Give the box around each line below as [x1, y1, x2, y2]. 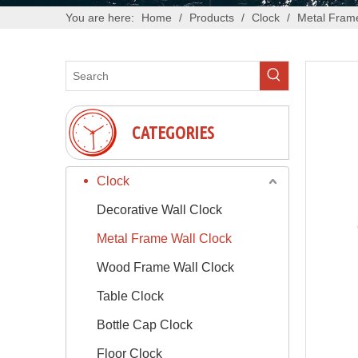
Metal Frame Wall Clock [97, 231, 232, 245]
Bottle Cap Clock [97, 317, 193, 332]
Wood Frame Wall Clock [97, 260, 234, 274]
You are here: [66, 10, 134, 24]
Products [189, 10, 234, 24]
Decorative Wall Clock [97, 202, 222, 217]
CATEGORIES [132, 121, 214, 142]
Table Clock [97, 288, 164, 303]
